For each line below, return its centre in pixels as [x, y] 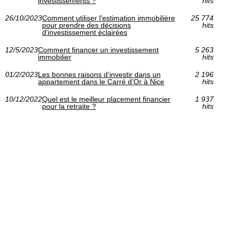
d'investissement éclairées [85, 33]
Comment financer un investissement [98, 50]
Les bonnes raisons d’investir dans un [99, 75]
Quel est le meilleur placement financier [106, 99]
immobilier [55, 57]
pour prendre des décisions [87, 25]
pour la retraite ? [69, 107]
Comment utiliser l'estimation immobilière [109, 18]
